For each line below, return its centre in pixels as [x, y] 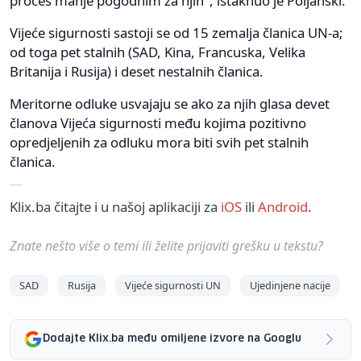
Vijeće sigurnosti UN [173, 285]
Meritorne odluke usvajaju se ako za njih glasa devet [170, 103]
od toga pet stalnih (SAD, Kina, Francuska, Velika [158, 52]
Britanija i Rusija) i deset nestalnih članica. [137, 71]
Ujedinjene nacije [290, 285]
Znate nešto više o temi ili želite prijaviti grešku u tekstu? [166, 245]
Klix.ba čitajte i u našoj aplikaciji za [115, 206]
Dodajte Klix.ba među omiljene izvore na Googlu [172, 339]
